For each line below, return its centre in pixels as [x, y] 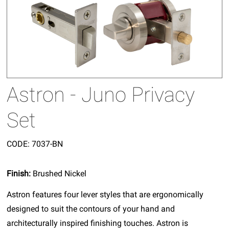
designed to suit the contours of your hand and [91, 209]
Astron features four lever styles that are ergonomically [105, 194]
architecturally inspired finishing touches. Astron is [98, 223]
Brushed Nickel [60, 173]
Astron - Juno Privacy [101, 95]
